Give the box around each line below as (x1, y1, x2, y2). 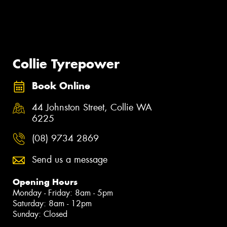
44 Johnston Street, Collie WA (32, 101, 152, 113)
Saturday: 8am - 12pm (13, 198, 92, 209)
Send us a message (32, 154, 107, 166)
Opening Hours (13, 176, 78, 188)
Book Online (32, 80, 90, 92)
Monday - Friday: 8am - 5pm (13, 187, 113, 199)
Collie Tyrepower (13, 55, 120, 72)
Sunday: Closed (13, 209, 67, 220)
